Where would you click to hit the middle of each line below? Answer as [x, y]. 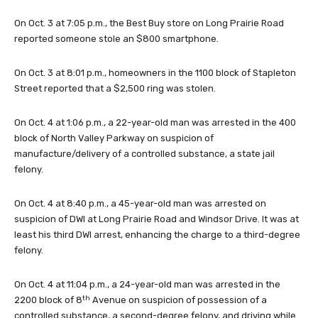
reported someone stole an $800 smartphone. [116, 39]
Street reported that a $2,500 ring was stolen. [115, 89]
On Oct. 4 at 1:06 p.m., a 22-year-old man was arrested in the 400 [155, 123]
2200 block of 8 [48, 300]
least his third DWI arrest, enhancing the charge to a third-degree [157, 235]
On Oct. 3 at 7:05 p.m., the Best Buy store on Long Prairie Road [149, 23]
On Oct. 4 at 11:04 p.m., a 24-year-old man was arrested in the [147, 285]
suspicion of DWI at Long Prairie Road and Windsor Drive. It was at [157, 219]
